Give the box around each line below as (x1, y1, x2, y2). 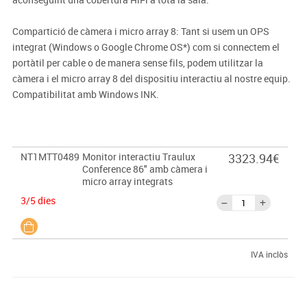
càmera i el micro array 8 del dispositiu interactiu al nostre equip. (12, 72, 291, 86)
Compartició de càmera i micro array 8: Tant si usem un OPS (12, 25, 269, 38)
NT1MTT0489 (20, 150, 79, 164)
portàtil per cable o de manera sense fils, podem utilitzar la (12, 56, 263, 70)
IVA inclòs (250, 249, 288, 260)
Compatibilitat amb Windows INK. (12, 88, 159, 101)
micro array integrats (82, 175, 173, 188)
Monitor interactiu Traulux (82, 150, 195, 164)
